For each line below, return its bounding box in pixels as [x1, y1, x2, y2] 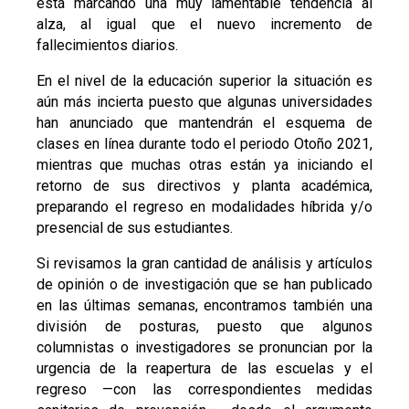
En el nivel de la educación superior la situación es [36, 72, 373, 90]
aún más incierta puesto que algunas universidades [36, 93, 373, 111]
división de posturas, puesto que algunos [36, 318, 373, 336]
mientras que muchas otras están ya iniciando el [36, 156, 373, 174]
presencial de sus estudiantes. [36, 219, 233, 237]
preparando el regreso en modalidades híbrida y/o [36, 198, 373, 216]
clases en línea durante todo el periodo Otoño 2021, [36, 135, 373, 153]
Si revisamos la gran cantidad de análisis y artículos [36, 255, 373, 273]
